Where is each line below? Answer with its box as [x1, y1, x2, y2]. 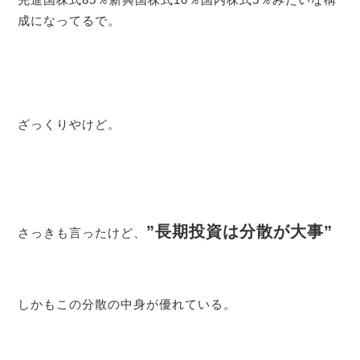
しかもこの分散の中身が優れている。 [18, 297, 237, 311]
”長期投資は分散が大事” [146, 223, 333, 241]
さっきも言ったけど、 [18, 226, 147, 240]
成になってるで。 [18, 14, 121, 28]
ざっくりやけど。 [18, 117, 121, 131]
